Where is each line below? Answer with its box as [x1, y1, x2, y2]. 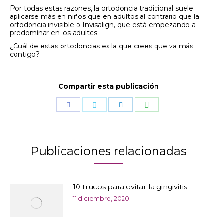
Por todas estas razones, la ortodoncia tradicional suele [10, 4, 193, 13]
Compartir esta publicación [58, 82, 159, 91]
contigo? [10, 50, 40, 59]
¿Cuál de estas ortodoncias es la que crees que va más [10, 42, 193, 50]
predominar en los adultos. [10, 29, 99, 37]
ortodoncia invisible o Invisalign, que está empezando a [10, 20, 196, 29]
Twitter [96, 130, 118, 138]
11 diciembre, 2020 [73, 194, 129, 202]
